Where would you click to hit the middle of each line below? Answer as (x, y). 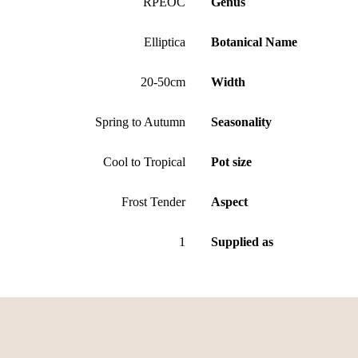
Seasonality (241, 121)
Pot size (231, 161)
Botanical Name (254, 42)
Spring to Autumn (140, 121)
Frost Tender (153, 201)
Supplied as (242, 241)
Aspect (229, 201)
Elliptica (165, 42)
